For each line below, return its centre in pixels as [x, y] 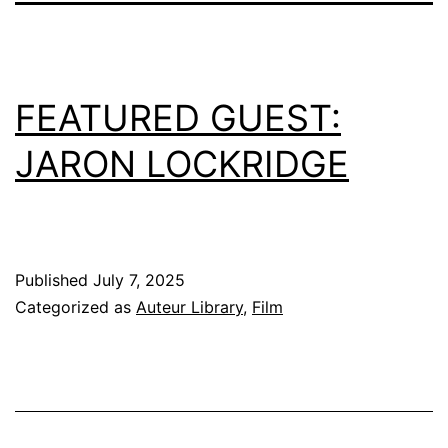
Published [54, 279]
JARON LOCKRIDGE [182, 163]
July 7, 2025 [139, 279]
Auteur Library [189, 306]
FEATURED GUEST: [178, 117]
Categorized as [75, 306]
